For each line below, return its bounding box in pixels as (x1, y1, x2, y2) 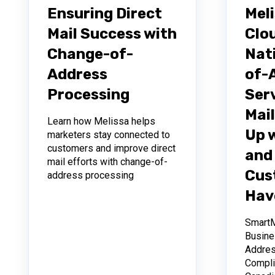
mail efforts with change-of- (47, 156, 168, 168)
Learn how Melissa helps (47, 115, 155, 128)
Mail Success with (47, 25, 177, 43)
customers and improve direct (47, 142, 176, 155)
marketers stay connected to (47, 129, 170, 141)
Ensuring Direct (47, 5, 162, 23)
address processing (47, 169, 134, 182)
